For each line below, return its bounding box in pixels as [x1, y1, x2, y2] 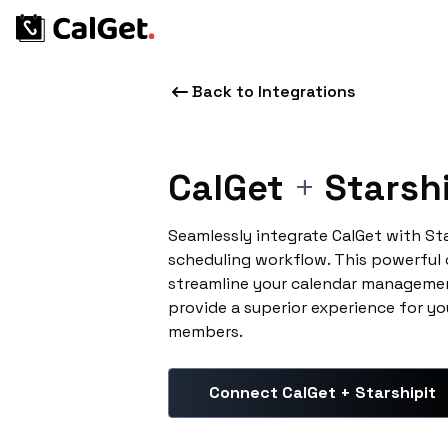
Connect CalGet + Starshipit [209, 382, 436, 403]
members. [168, 321, 243, 342]
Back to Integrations [192, 81, 356, 102]
